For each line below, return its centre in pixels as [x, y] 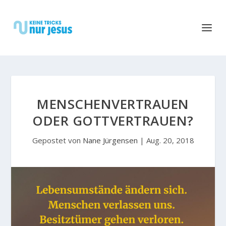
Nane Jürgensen [110, 140]
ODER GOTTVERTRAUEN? [113, 121]
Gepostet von [57, 140]
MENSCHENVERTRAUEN [113, 104]
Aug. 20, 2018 [170, 140]
